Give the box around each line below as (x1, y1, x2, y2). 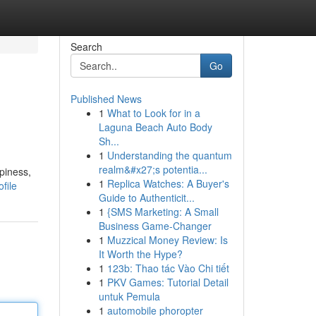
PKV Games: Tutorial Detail (107, 275, 229, 289)
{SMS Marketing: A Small (107, 205, 219, 219)
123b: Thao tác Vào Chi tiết (107, 261, 229, 275)
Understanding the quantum (107, 148, 232, 162)
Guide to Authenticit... (98, 190, 195, 205)
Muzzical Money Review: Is (107, 233, 228, 247)
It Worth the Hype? (98, 247, 183, 261)
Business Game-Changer (98, 219, 212, 233)
